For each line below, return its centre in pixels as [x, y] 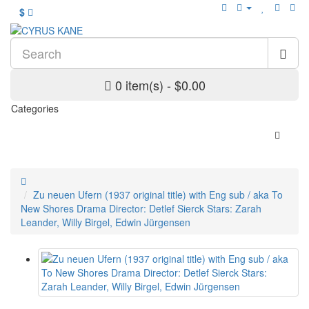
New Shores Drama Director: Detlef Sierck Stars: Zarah [141, 208]
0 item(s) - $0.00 [160, 85]
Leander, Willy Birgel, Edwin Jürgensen [106, 222]
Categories [35, 108]
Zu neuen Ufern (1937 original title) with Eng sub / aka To [158, 195]
